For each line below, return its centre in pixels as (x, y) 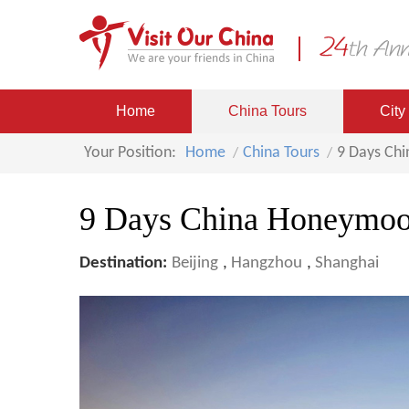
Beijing (195, 263)
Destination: (123, 263)
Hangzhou (267, 263)
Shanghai (347, 263)
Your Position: (130, 153)
